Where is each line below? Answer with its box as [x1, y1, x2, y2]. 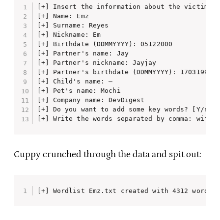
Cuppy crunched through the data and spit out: [14, 149, 201, 160]
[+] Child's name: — [37, 78, 113, 85]
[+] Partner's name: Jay [37, 50, 129, 57]
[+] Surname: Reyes [37, 22, 109, 29]
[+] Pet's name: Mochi [37, 87, 121, 95]
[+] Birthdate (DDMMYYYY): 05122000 [37, 40, 172, 48]
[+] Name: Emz [37, 12, 89, 20]
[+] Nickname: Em [37, 31, 101, 39]
